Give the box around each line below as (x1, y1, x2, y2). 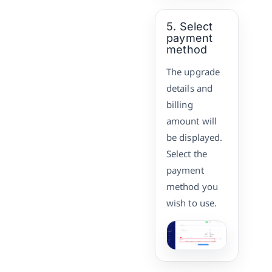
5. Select (166, 20, 213, 33)
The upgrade (166, 66, 220, 78)
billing (166, 98, 193, 110)
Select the (166, 148, 207, 160)
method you (166, 180, 218, 192)
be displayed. (166, 131, 223, 143)
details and (166, 82, 212, 94)
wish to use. (166, 197, 217, 209)
